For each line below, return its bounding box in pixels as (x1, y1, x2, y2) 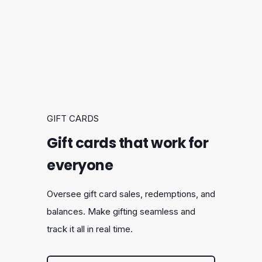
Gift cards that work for (47, 133, 208, 153)
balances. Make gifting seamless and (47, 206, 195, 218)
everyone (47, 156, 113, 175)
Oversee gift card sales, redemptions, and (47, 188, 215, 200)
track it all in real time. (47, 223, 133, 235)
